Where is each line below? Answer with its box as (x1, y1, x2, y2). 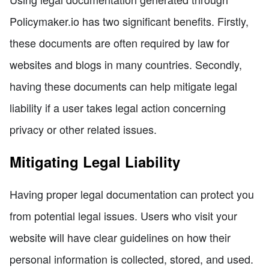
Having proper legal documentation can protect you (10, 186, 254, 202)
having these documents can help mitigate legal (10, 78, 237, 94)
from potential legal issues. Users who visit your (10, 208, 237, 224)
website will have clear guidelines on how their (10, 229, 231, 246)
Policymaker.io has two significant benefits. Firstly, (10, 13, 249, 29)
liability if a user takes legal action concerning (10, 100, 226, 116)
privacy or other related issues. (10, 121, 157, 138)
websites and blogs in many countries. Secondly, (10, 56, 242, 73)
